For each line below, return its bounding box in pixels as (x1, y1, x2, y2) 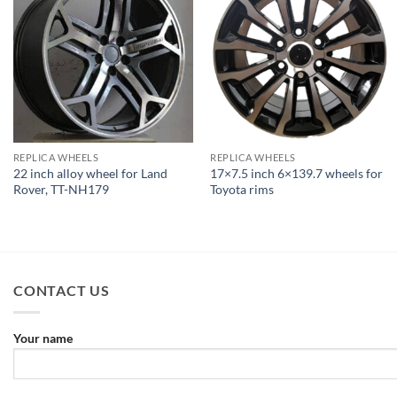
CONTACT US (13, 282, 110, 300)
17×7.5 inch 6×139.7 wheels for (210, 166, 384, 182)
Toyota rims (210, 182, 275, 198)
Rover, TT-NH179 (12, 182, 109, 198)
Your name (13, 330, 73, 346)
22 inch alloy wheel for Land (12, 166, 167, 182)
